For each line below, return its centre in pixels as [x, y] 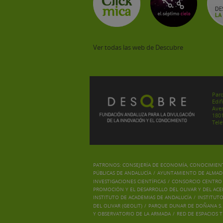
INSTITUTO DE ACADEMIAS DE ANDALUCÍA [142, 197]
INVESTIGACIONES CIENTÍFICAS [129, 181]
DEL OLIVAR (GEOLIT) [118, 205]
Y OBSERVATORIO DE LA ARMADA [132, 214]
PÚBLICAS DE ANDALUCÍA [122, 173]
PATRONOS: [108, 165]
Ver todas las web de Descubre [138, 48]
